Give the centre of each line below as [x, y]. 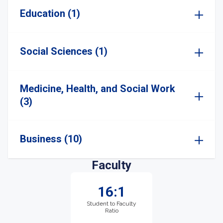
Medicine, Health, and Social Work [98, 89]
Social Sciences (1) [64, 51]
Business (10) [51, 139]
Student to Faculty [111, 204]
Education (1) [50, 13]
